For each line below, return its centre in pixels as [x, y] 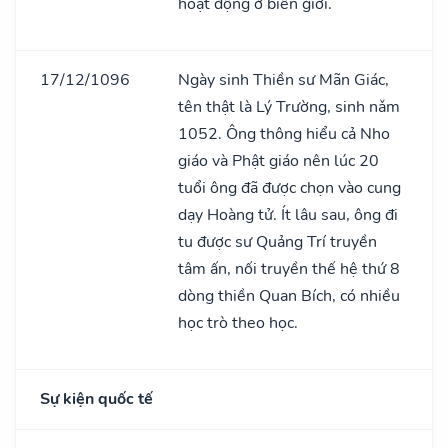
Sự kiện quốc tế [96, 398]
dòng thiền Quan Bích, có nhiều [289, 295]
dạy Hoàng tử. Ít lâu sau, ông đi [288, 214]
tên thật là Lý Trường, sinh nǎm [289, 106]
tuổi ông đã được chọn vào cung [289, 187]
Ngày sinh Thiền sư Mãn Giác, [283, 79]
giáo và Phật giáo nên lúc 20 [278, 160]
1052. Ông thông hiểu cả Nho [284, 133]
